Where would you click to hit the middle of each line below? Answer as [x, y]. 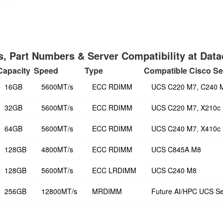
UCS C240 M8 [174, 170]
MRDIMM [107, 191]
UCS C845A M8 [176, 149]
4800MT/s [57, 149]
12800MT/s [59, 191]
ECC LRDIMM [114, 170]
